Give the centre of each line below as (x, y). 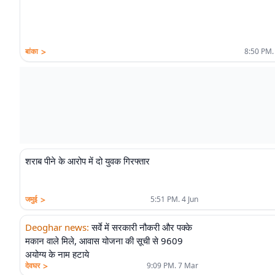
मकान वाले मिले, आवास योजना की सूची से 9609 (104, 241)
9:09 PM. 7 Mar (172, 265)
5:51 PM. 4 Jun (174, 199)
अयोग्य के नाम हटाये (57, 254)
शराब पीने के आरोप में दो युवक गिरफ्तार (87, 161)
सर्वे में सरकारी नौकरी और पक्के (142, 227)
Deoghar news (56, 227)
